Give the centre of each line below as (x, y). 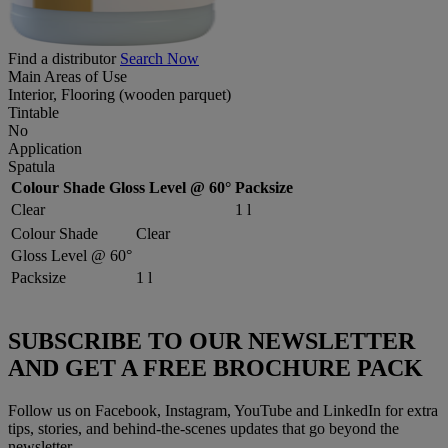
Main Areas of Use (67, 76)
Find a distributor (62, 58)
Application (45, 148)
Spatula (31, 166)
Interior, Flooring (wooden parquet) (119, 94)
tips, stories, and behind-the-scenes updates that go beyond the (203, 428)
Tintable (33, 112)
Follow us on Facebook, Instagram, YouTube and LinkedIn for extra (223, 410)
